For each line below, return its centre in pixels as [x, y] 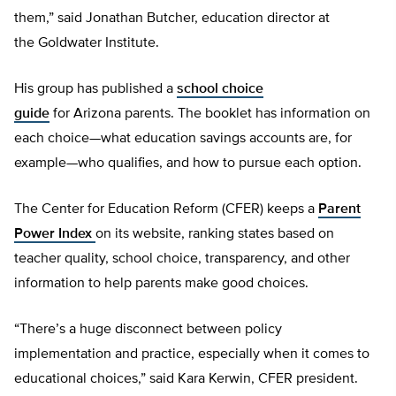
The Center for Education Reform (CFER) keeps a [166, 210]
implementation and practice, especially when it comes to [192, 355]
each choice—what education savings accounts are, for [183, 139]
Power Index [55, 235]
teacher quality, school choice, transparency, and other [182, 259]
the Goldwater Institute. [87, 44]
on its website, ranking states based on [215, 235]
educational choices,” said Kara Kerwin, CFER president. [186, 380]
